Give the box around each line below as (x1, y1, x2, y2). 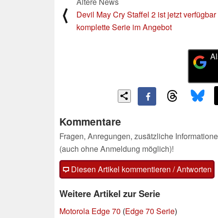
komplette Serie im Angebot (76, 21, 172, 33)
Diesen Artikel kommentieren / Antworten (69, 163, 212, 175)
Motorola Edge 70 (59, 205, 121, 217)
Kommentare (59, 114, 121, 129)
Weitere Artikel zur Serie (59, 187, 160, 200)
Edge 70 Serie (125, 205, 175, 217)
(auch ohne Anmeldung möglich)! (59, 143, 174, 155)
